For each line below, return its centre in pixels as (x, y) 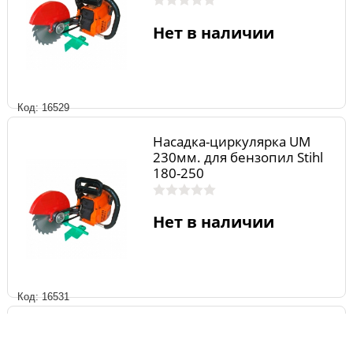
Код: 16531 (43, 297)
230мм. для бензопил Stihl (238, 157)
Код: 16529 (43, 107)
